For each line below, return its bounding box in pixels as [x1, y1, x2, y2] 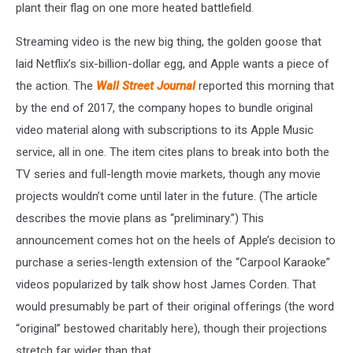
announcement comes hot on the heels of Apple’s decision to [16, 232, 336, 247]
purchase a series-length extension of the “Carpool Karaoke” [16, 255, 330, 269]
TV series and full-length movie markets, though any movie [16, 166, 321, 181]
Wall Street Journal [96, 78, 195, 93]
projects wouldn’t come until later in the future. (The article [16, 188, 318, 203]
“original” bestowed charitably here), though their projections [16, 321, 327, 336]
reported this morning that [199, 78, 334, 93]
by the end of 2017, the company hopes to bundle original [16, 100, 313, 115]
